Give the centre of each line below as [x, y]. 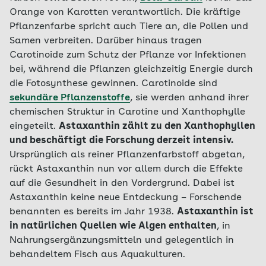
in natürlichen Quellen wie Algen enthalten [113, 226]
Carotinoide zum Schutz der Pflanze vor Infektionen [128, 55]
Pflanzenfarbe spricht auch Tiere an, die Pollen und [129, 27]
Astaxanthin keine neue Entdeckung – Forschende [126, 198]
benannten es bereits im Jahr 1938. [93, 212]
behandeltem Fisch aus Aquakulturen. [97, 255]
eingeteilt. [34, 126]
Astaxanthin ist [215, 212]
